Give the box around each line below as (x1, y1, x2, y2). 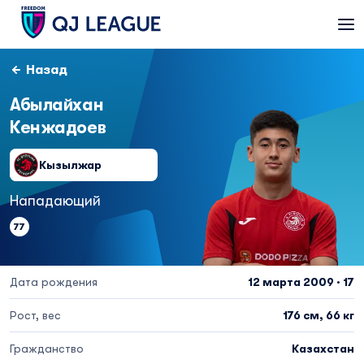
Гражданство (10, 342, 84, 355)
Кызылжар (39, 158, 102, 171)
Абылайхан (10, 95, 104, 115)
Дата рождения (10, 275, 97, 288)
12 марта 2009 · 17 (248, 275, 354, 288)
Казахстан (292, 342, 354, 355)
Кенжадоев (10, 118, 106, 137)
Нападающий (10, 193, 101, 209)
